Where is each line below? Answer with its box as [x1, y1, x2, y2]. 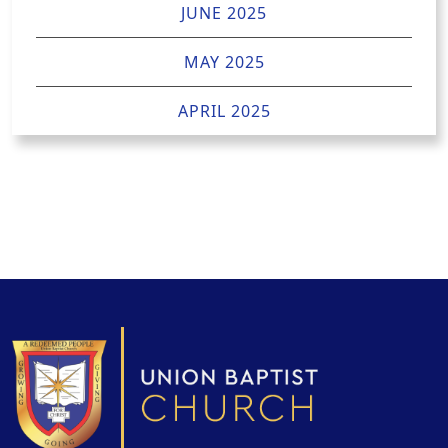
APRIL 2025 [177, 100, 271, 123]
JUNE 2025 [181, 2, 267, 25]
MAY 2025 [183, 51, 265, 74]
